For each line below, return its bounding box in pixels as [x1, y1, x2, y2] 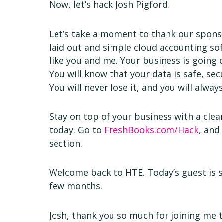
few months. [49, 180, 103, 192]
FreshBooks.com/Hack [104, 124, 199, 136]
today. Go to [49, 124, 105, 136]
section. [49, 137, 83, 150]
